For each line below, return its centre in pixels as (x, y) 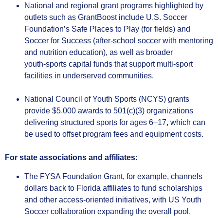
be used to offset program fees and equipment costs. (114, 134)
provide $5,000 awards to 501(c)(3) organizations (109, 111)
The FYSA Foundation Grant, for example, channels (113, 176)
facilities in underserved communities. (89, 76)
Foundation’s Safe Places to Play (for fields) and (107, 29)
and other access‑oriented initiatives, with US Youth (113, 200)
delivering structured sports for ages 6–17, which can (115, 123)
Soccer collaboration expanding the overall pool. (108, 211)
